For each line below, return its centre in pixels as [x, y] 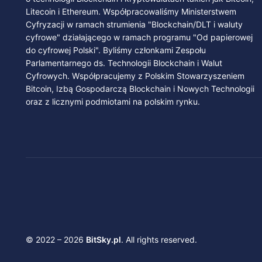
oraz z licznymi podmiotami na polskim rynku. [113, 101]
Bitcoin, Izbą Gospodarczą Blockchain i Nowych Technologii [140, 89]
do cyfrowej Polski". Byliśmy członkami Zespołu [116, 50]
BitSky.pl [104, 239]
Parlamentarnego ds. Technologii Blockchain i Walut [124, 63]
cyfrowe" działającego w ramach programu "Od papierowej [139, 37]
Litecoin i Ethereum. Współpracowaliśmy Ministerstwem [131, 11]
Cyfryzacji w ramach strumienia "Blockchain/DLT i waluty [134, 24]
